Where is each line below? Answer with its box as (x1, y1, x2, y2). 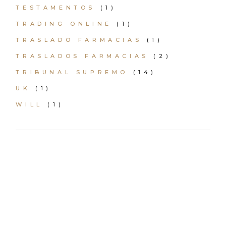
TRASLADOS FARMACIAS (16, 52, 149, 60)
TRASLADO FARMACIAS (16, 36, 142, 43)
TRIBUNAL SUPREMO (16, 69, 128, 76)
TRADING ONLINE (16, 20, 112, 27)
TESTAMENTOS (16, 4, 95, 11)
